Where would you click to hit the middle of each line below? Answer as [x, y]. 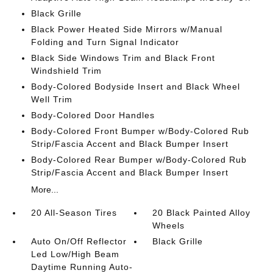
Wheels [169, 225]
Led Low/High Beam [75, 254]
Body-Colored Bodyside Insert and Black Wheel [135, 87]
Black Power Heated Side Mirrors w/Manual [126, 29]
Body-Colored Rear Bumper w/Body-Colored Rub [139, 160]
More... [44, 190]
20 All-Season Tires [74, 213]
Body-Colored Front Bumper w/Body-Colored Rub [140, 131]
